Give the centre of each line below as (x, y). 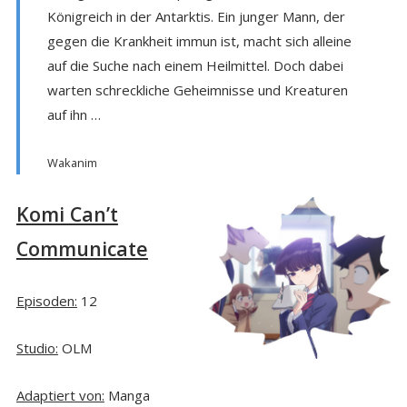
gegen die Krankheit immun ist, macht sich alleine (199, 40)
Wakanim (72, 162)
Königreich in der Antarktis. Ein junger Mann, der (196, 16)
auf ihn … (74, 114)
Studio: (37, 347)
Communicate (82, 248)
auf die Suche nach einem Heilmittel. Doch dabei (195, 65)
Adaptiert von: (60, 395)
